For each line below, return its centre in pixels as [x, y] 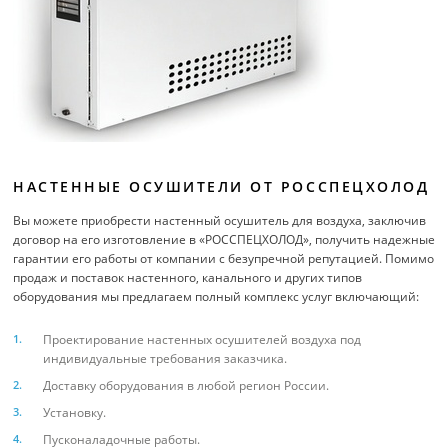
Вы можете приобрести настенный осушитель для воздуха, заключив [219, 220]
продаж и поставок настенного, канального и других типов [187, 277]
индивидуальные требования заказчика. [165, 358]
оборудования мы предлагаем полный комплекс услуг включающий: [216, 296]
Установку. [74, 412]
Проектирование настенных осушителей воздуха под [202, 339]
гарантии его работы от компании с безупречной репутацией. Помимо [223, 258]
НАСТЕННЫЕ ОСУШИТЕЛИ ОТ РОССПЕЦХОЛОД [221, 186]
